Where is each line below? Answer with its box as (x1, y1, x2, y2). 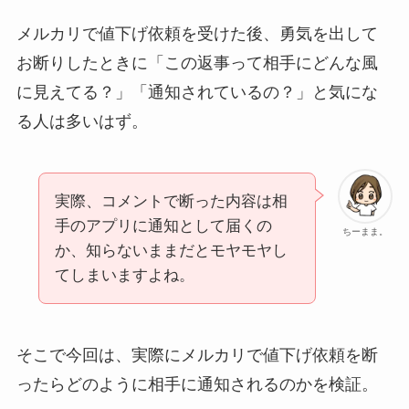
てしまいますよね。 (54, 267, 194, 285)
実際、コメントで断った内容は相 (54, 193, 288, 211)
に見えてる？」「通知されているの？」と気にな (16, 83, 378, 102)
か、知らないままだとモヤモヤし (54, 242, 288, 260)
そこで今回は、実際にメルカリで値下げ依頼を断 (16, 345, 378, 364)
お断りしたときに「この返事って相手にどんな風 (16, 54, 378, 73)
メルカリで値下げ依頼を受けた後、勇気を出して (16, 25, 378, 44)
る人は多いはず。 (16, 112, 148, 131)
